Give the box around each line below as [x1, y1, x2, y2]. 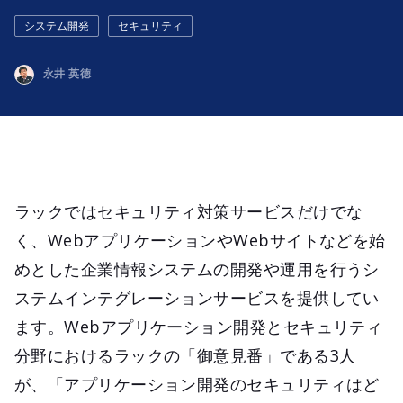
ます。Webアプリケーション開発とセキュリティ [14, 315, 383, 337]
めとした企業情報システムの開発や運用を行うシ [14, 257, 380, 280]
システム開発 [24, 18, 89, 33]
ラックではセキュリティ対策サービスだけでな [14, 200, 363, 222]
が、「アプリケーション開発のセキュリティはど [14, 372, 380, 395]
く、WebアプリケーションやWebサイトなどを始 [14, 228, 386, 251]
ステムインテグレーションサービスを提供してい [14, 286, 380, 309]
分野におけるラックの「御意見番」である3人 [14, 344, 356, 366]
